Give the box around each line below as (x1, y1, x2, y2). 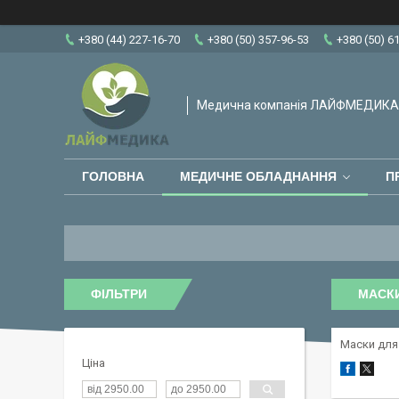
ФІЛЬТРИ (91, 287, 147, 301)
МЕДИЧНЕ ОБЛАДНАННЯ (180, 169, 337, 184)
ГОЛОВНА (82, 169, 144, 184)
